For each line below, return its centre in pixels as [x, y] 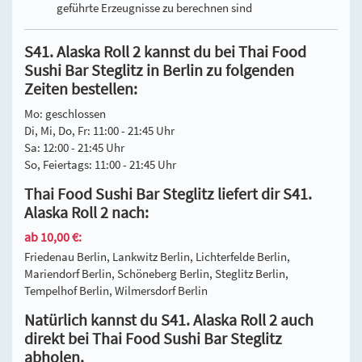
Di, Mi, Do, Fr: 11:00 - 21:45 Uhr [99, 130]
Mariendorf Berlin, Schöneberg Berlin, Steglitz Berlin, [156, 273]
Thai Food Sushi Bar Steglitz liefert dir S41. [168, 194]
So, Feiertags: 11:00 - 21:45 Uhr [100, 164]
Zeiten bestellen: [81, 88]
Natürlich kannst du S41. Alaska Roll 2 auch [169, 320]
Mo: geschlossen [65, 113]
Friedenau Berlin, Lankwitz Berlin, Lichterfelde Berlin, [157, 256]
